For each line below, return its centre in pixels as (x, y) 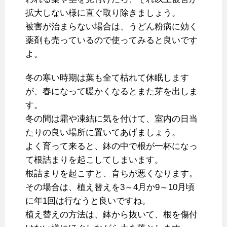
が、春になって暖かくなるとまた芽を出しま (111, 92)
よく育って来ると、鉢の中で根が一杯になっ (111, 146)
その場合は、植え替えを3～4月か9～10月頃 (110, 187)
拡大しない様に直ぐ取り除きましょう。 (103, 13)
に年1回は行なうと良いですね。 (88, 201)
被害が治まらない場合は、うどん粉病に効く (111, 27)
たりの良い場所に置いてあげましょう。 (103, 133)
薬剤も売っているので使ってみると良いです (111, 41)
